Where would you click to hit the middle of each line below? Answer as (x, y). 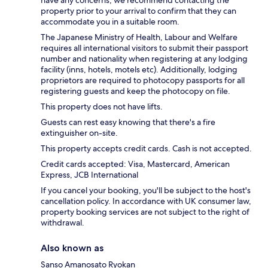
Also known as (72, 248)
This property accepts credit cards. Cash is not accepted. (146, 148)
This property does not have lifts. (102, 106)
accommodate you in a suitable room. (110, 21)
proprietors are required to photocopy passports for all (143, 80)
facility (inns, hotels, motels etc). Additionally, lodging (139, 69)
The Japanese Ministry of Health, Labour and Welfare (139, 37)
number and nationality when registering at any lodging (144, 58)
